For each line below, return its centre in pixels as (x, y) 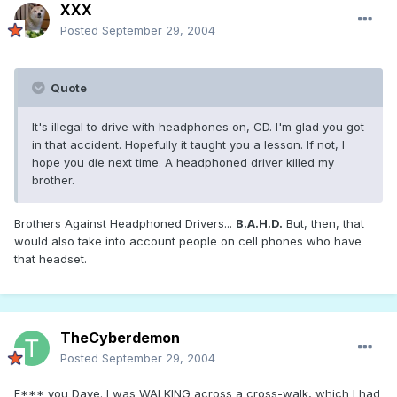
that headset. (51, 259)
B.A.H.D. (259, 224)
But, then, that (323, 224)
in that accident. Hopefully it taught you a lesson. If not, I (188, 145)
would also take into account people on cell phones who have (188, 241)
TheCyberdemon (120, 338)
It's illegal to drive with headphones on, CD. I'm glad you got (198, 127)
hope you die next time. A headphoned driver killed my (183, 163)
